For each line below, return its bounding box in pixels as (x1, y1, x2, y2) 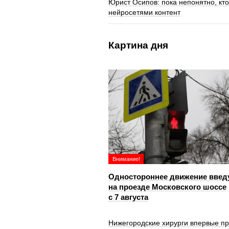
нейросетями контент (108, 8, 180, 16)
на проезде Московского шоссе (108, 182, 226, 191)
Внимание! (112, 156, 140, 162)
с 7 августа (108, 193, 148, 201)
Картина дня (108, 40, 168, 51)
